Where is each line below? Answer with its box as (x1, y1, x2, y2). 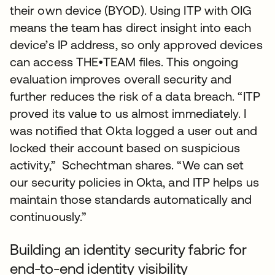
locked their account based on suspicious (10, 141, 241, 155)
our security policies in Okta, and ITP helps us (10, 175, 259, 190)
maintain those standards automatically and (10, 192, 252, 207)
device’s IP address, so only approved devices (10, 37, 263, 52)
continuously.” (10, 209, 87, 224)
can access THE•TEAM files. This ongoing (10, 55, 239, 69)
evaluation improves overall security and (10, 72, 232, 87)
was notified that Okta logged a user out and (10, 123, 258, 138)
